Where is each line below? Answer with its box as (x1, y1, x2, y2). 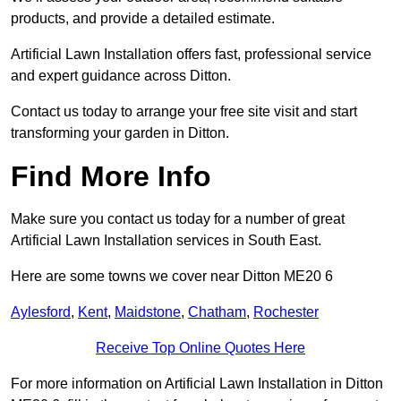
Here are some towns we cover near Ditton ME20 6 (11, 269, 333, 285)
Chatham (188, 304, 246, 320)
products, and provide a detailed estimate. (11, 11, 275, 27)
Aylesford (11, 304, 71, 320)
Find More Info (11, 160, 211, 193)
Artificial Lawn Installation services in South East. (11, 233, 321, 249)
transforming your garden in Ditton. (11, 125, 229, 141)
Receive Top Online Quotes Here (96, 340, 305, 356)
